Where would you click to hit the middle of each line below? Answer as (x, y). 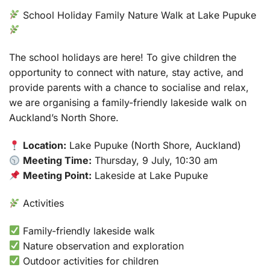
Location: (45, 146)
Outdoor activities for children (89, 261)
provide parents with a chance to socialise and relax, (129, 88)
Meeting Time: (58, 161)
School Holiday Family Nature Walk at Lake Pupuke (138, 15)
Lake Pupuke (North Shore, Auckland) (154, 146)
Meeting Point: (58, 176)
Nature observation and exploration (102, 246)
